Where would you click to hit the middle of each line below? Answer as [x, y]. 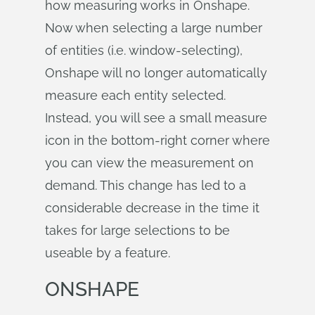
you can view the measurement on [149, 163]
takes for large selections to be [137, 230]
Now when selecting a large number [154, 28]
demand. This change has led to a [146, 185]
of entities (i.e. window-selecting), [144, 50]
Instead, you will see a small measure [156, 118]
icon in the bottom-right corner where [157, 140]
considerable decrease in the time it [152, 208]
